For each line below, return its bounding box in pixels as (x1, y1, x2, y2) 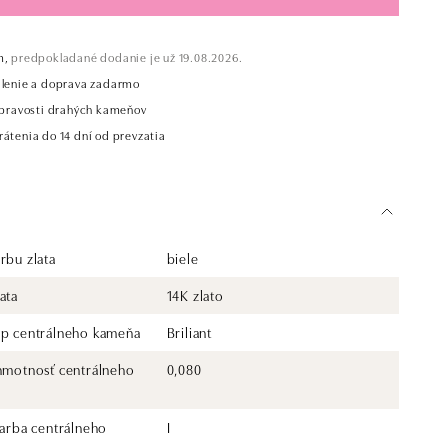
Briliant (166, 322, 213, 342)
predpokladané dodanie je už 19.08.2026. (8, 48, 243, 65)
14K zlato (166, 285, 224, 305)
